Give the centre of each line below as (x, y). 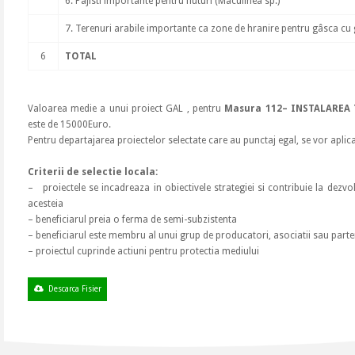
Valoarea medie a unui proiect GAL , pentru (126, 109)
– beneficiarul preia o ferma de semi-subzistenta (132, 219)
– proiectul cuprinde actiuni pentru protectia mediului (143, 251)
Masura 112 (253, 109)
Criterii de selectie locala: (92, 172)
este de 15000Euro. (69, 124)
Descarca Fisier (74, 289)
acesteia (45, 204)
